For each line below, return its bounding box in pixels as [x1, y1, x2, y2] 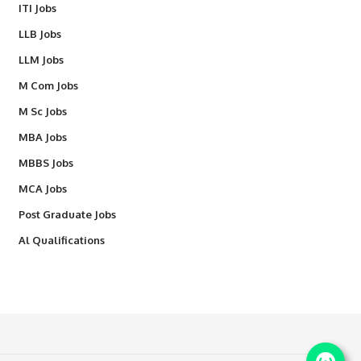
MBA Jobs [18, 131, 67, 143]
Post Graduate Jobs [18, 208, 116, 221]
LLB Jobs [18, 27, 61, 40]
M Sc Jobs [18, 105, 67, 118]
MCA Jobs [18, 182, 67, 195]
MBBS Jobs [18, 156, 73, 169]
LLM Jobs [18, 53, 64, 66]
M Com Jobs [18, 79, 78, 92]
